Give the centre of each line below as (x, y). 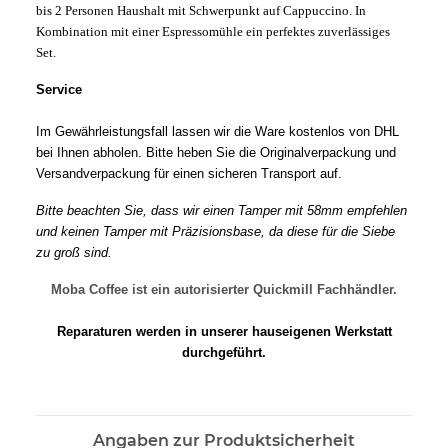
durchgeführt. (224, 353)
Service (59, 90)
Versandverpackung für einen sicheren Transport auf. (189, 174)
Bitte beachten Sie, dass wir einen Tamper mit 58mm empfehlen (221, 211)
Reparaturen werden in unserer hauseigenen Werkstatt (224, 332)
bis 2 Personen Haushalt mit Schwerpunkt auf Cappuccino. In (201, 11)
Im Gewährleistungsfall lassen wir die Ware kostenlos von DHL (217, 132)
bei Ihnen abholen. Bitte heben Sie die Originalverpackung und (216, 153)
